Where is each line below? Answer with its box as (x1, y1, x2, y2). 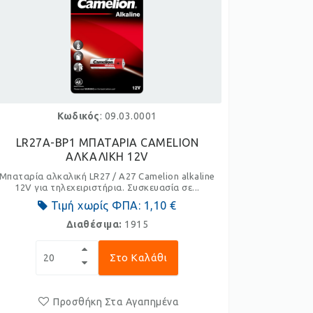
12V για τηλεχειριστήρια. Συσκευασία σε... (15, 182, 200, 192)
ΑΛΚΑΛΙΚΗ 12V (65, 150, 149, 163)
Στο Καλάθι (110, 252, 168, 263)
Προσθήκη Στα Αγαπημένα (53, 296, 180, 307)
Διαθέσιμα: (66, 219, 125, 230)
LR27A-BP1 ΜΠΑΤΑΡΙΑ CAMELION (15, 136, 199, 149)
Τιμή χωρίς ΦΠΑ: (48, 199, 144, 212)
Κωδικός (57, 110, 100, 122)
